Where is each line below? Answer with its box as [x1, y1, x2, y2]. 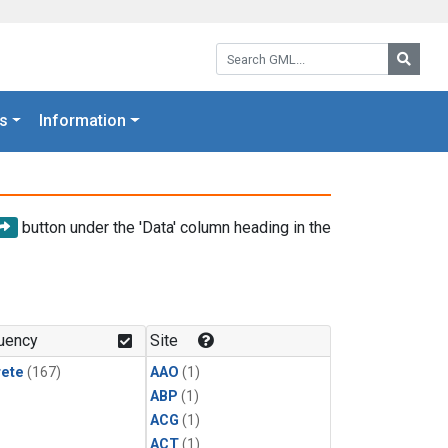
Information [39, 111, 127, 131]
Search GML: [215, 40, 303, 59]
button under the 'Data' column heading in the [18, 217, 331, 237]
